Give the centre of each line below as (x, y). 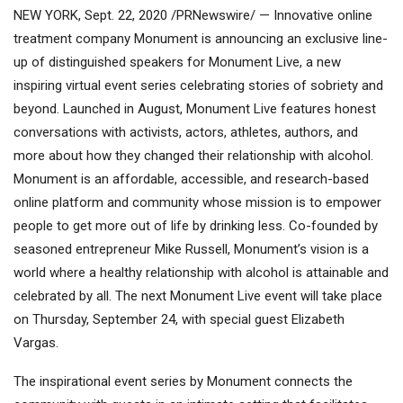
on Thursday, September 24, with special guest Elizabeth (179, 320)
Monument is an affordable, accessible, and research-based (191, 179)
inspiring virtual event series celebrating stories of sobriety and (198, 86)
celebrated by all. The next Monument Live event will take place (198, 296)
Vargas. (36, 343)
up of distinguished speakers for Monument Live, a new (177, 63)
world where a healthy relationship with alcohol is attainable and (201, 273)
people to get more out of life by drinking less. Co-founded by (196, 226)
